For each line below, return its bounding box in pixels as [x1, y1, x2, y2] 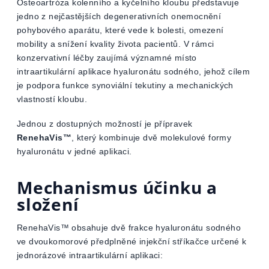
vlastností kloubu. [17, 94, 88, 104]
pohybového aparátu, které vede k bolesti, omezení [17, 25, 224, 35]
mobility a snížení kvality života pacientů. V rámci [17, 39, 214, 49]
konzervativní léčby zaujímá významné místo [17, 53, 197, 62]
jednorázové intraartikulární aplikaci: [17, 250, 163, 260]
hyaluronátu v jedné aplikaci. [17, 147, 132, 156]
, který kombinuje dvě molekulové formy [71, 133, 232, 142]
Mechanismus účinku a [17, 176, 217, 199]
